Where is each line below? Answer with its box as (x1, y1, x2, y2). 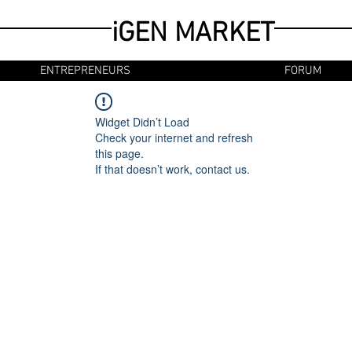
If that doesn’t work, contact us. (95, 161, 250, 177)
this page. (95, 145, 144, 161)
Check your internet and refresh (95, 130, 253, 145)
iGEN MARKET (111, 17, 274, 50)
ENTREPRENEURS (39, 64, 130, 78)
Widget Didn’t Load (95, 114, 189, 130)
